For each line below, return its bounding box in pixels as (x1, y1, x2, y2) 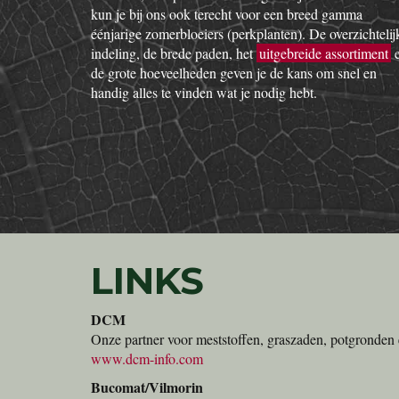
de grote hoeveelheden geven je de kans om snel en (91, 63, 377, 82)
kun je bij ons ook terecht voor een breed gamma (91, 4, 362, 23)
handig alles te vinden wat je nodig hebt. (91, 83, 317, 102)
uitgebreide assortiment (259, 44, 388, 62)
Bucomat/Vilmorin (91, 377, 203, 397)
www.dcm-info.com (91, 349, 203, 368)
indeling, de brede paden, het (91, 44, 256, 62)
